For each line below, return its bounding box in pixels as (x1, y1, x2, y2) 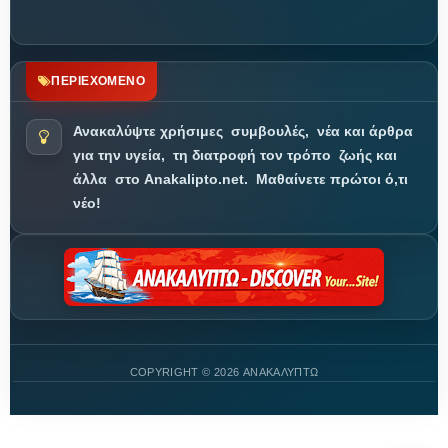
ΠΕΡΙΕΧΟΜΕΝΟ (51, 73, 146, 88)
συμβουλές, (227, 123, 313, 139)
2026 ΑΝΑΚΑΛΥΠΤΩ (213, 365, 319, 378)
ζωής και (335, 147, 397, 163)
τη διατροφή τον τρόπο (169, 147, 331, 163)
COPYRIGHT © (129, 365, 214, 378)
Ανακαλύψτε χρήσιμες (73, 123, 223, 139)
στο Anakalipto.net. (111, 171, 248, 187)
